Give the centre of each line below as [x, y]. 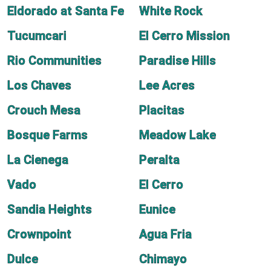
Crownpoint [39, 234]
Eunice [157, 209]
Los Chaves [39, 85]
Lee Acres [167, 85]
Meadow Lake [178, 135]
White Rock [171, 11]
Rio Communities [54, 60]
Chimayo [163, 259]
